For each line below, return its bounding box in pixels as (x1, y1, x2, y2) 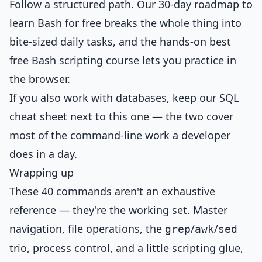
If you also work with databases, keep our (9, 91, 219, 105)
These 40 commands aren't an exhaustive (9, 184, 215, 198)
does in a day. (9, 147, 77, 161)
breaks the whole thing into (101, 16, 242, 30)
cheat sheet (9, 109, 67, 123)
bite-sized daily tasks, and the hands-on (9, 35, 209, 49)
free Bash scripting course (9, 53, 139, 67)
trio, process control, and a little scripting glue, (9, 241, 243, 255)
